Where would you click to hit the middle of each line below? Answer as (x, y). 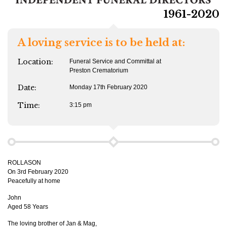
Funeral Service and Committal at (115, 62)
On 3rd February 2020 (38, 172)
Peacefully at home (34, 181)
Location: (35, 62)
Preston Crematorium (99, 71)
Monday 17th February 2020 (108, 87)
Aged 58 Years (28, 207)
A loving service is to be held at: (101, 43)
